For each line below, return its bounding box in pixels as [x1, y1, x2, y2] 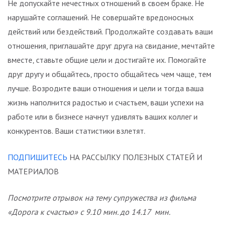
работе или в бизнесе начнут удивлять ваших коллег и [8, 111, 198, 122]
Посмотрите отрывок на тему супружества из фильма [8, 193, 196, 203]
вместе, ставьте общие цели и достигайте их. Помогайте [8, 55, 206, 65]
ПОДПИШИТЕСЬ [8, 152, 67, 163]
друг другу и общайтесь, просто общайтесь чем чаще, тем [8, 69, 211, 80]
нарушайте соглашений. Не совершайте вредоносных [8, 12, 194, 23]
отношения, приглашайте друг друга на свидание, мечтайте [8, 41, 215, 51]
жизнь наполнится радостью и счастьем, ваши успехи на [8, 97, 204, 108]
